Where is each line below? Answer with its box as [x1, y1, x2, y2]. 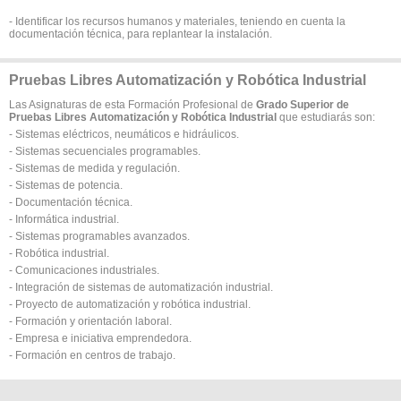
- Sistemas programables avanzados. [9, 230, 190, 243]
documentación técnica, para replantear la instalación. [9, 28, 272, 40]
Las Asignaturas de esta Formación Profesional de [9, 98, 256, 111]
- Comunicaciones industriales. [9, 264, 159, 277]
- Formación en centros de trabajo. [9, 349, 175, 362]
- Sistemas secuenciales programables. [9, 145, 200, 158]
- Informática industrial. [9, 213, 119, 226]
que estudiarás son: [279, 111, 375, 124]
